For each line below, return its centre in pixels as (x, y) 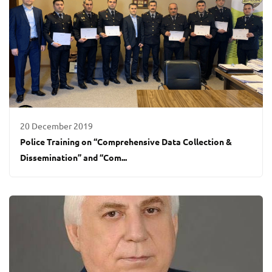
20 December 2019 (57, 127)
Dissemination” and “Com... (74, 158)
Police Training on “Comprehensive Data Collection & (126, 142)
